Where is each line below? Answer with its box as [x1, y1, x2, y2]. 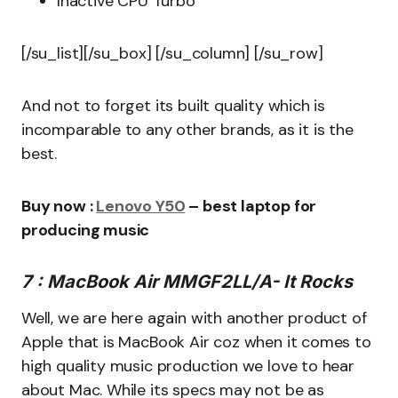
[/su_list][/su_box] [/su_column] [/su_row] [21, 43, 323, 64]
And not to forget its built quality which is [21, 95, 326, 116]
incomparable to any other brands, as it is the [21, 119, 354, 140]
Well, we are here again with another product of [21, 307, 367, 329]
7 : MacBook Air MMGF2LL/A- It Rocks [21, 271, 353, 292]
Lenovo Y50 [96, 195, 186, 217]
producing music [21, 219, 150, 241]
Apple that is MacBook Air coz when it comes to [21, 331, 371, 353]
